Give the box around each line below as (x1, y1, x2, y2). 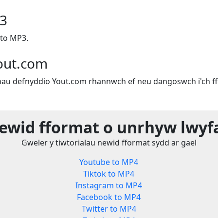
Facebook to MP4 (77, 192, 141, 203)
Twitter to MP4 (81, 203, 136, 215)
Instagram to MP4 (75, 180, 143, 191)
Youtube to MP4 (79, 157, 139, 168)
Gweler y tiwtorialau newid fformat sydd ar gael (21, 137, 197, 148)
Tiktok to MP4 (83, 168, 135, 180)
